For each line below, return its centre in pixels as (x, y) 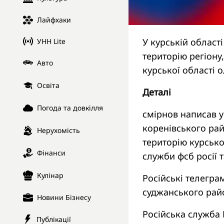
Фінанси (51, 153)
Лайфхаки (54, 20)
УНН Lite (51, 41)
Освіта (48, 85)
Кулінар (50, 175)
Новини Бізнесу (64, 197)
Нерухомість (58, 130)
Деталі (157, 92)
